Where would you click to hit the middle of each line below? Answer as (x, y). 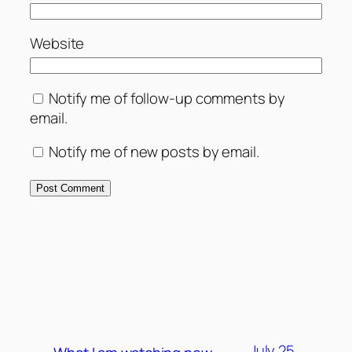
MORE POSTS (94, 299)
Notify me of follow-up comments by (167, 98)
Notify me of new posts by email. (154, 152)
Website (57, 44)
